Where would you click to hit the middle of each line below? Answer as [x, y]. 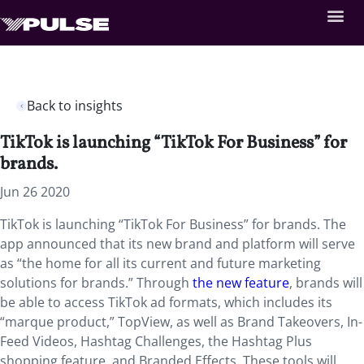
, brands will [326, 283]
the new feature [241, 283]
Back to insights [75, 106]
